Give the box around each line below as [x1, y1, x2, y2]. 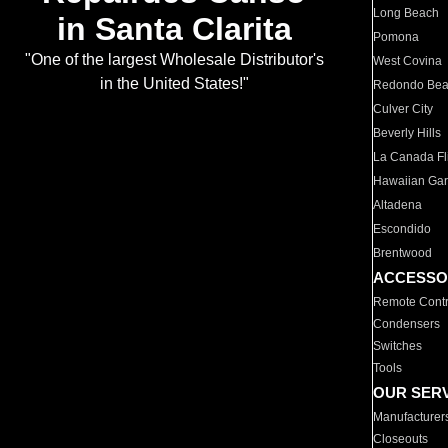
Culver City [373, 102, 434, 116]
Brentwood [373, 246, 433, 260]
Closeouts [373, 432, 429, 446]
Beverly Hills [373, 126, 442, 140]
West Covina [373, 54, 443, 68]
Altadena [373, 198, 423, 212]
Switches [373, 339, 423, 353]
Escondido [373, 222, 432, 236]
